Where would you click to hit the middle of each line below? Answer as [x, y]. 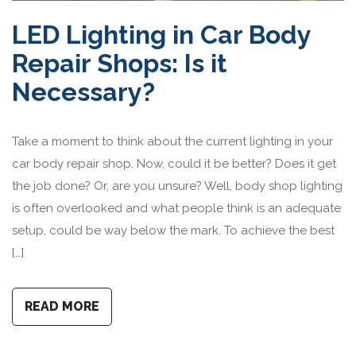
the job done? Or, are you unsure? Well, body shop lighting [177, 186]
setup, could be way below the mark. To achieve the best [173, 230]
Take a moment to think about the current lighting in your [172, 141]
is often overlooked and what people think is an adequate [176, 208]
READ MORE [62, 306]
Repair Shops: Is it [120, 63]
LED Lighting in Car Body [161, 34]
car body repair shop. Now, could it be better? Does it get [174, 163]
